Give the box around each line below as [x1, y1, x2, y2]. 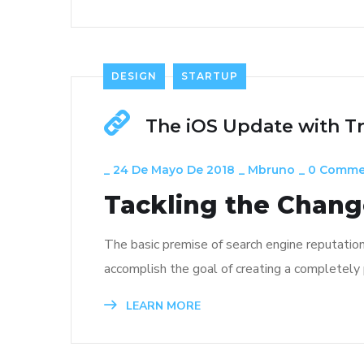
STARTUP [181, 70, 238, 83]
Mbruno [248, 162, 295, 178]
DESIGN [111, 70, 157, 83]
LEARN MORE [123, 298, 201, 314]
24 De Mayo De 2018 [113, 162, 235, 178]
